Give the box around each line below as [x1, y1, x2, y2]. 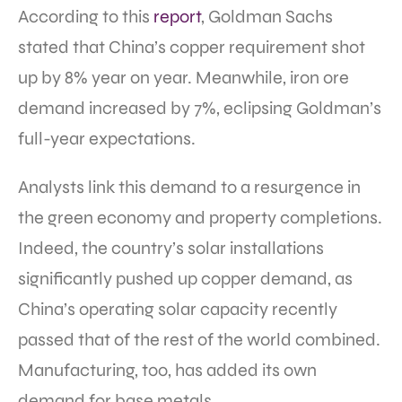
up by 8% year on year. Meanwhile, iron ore [18, 66, 349, 90]
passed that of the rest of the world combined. [18, 328, 380, 352]
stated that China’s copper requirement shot [18, 36, 365, 59]
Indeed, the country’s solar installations [18, 237, 324, 260]
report [153, 5, 201, 29]
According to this [18, 5, 153, 29]
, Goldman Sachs [201, 5, 333, 29]
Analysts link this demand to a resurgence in [18, 176, 361, 199]
